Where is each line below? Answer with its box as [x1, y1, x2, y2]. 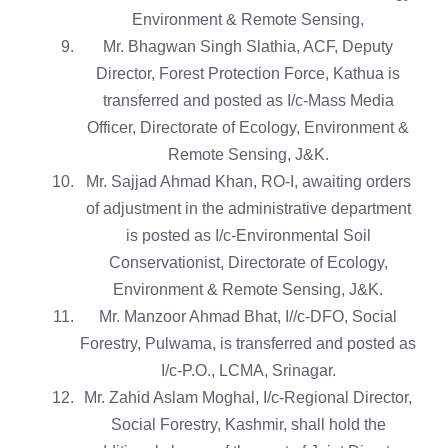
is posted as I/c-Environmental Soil [125, 227, 371, 245]
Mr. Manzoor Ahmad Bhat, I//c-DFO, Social [99, 308, 397, 326]
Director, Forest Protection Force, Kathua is [96, 65, 400, 83]
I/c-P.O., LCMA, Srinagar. [160, 362, 336, 380]
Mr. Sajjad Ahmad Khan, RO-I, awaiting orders [85, 173, 411, 191]
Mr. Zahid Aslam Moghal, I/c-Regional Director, [84, 389, 412, 407]
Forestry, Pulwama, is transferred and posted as [80, 335, 416, 353]
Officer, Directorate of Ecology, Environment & [87, 119, 409, 137]
